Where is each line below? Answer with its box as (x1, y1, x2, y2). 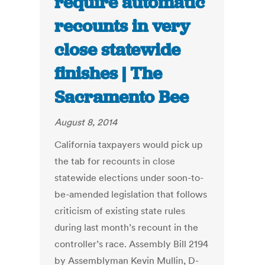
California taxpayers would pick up (54, 138, 203, 151)
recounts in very (54, 15, 190, 38)
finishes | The (54, 62, 163, 85)
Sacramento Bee (54, 86, 189, 109)
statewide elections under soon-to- (54, 172, 204, 184)
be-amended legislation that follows (54, 188, 208, 201)
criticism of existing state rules (54, 205, 186, 217)
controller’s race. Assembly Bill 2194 (54, 238, 209, 250)
